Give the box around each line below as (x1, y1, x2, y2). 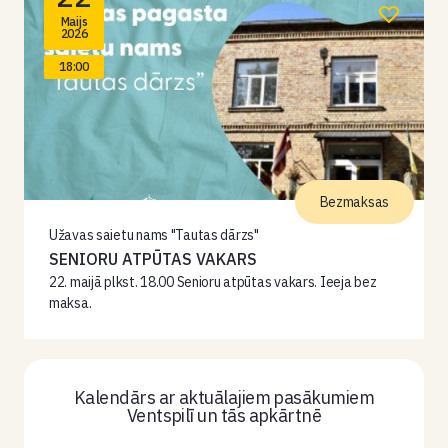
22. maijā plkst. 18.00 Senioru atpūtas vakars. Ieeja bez (49, 273, 377, 291)
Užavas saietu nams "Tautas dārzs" (49, 226, 259, 244)
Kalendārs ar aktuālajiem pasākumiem (73, 386, 375, 409)
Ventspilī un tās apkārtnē (126, 404, 322, 427)
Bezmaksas (319, 193, 389, 211)
